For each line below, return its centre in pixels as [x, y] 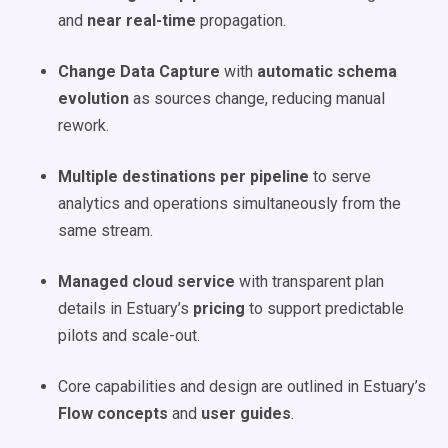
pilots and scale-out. [129, 335]
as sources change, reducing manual [257, 98]
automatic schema [327, 71]
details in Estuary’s [125, 308]
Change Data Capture [139, 71]
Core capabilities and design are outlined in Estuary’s [242, 386]
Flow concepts [113, 413]
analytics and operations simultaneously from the [229, 203]
